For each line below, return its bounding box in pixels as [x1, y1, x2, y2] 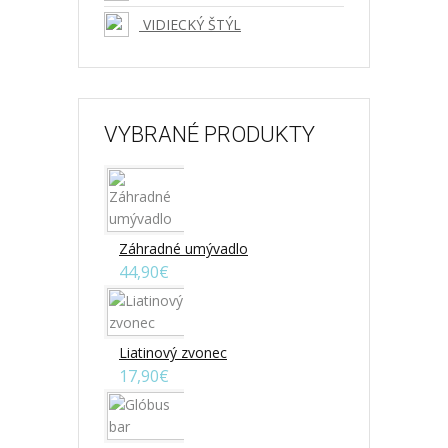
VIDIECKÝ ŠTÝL [139, 15, 241, 34]
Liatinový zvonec [119, 343, 227, 362]
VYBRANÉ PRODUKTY [104, 122, 315, 147]
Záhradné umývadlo [119, 239, 248, 258]
